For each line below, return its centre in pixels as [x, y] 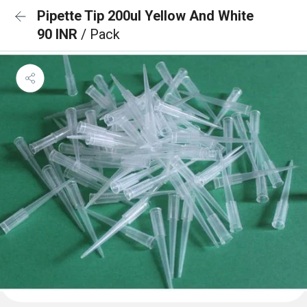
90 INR [59, 34]
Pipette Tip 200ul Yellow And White [145, 16]
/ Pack [100, 34]
